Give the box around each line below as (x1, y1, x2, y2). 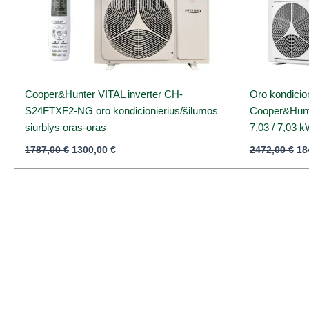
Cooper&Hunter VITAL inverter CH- (25, 88, 183, 101)
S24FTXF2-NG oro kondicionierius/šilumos (25, 105, 218, 117)
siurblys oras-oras (25, 121, 106, 134)
